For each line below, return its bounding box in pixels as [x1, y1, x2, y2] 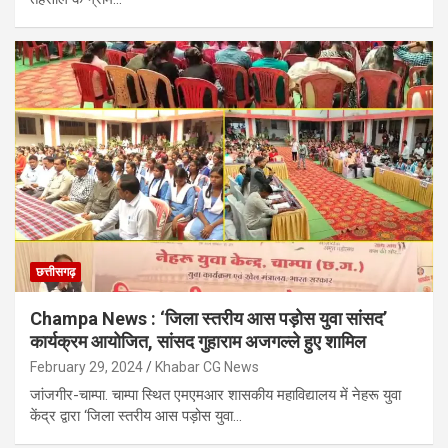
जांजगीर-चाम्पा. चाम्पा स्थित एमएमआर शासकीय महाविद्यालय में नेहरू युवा [30, 386, 401, 405]
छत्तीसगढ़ [36, 265, 75, 280]
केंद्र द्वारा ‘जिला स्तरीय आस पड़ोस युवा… [30, 407, 242, 426]
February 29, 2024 [30, 359, 143, 376]
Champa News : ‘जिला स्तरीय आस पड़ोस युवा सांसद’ [30, 308, 387, 330]
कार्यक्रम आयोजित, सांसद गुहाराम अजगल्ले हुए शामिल [30, 331, 366, 353]
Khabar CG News [155, 359, 259, 376]
